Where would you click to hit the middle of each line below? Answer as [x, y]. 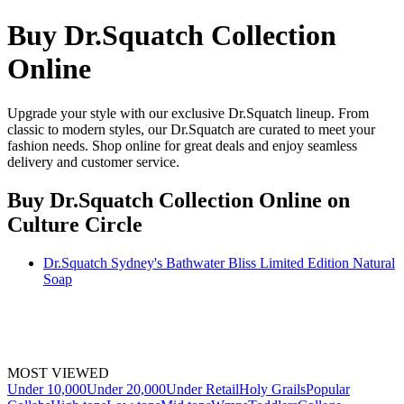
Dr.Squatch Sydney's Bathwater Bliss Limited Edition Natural [219, 262]
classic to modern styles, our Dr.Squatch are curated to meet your [191, 129]
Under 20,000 [126, 389]
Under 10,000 [47, 389]
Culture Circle [75, 224]
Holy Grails [272, 389]
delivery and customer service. [93, 161]
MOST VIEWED [58, 372]
